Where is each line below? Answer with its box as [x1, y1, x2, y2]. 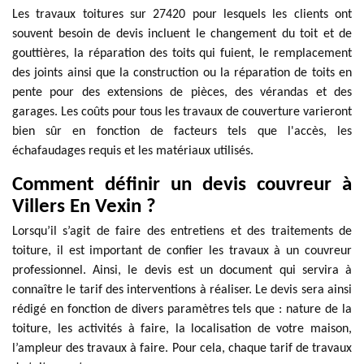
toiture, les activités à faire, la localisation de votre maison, [12, 323, 352, 336]
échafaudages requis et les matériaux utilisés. [12, 145, 253, 158]
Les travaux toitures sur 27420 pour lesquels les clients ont [12, 8, 352, 21]
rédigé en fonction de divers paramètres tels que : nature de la [12, 303, 352, 316]
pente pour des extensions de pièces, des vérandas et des [12, 86, 352, 99]
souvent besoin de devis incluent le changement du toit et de [12, 28, 352, 41]
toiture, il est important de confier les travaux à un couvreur [12, 245, 352, 258]
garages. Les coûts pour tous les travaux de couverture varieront [12, 106, 352, 119]
